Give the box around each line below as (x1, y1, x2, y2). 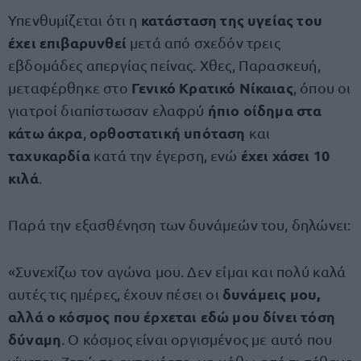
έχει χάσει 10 (240, 146, 330, 164)
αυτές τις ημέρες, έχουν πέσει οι (8, 285, 219, 302)
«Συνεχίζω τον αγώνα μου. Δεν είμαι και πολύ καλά (8, 263, 346, 280)
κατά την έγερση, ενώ (93, 147, 241, 164)
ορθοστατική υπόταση (89, 123, 246, 142)
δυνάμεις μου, (218, 284, 321, 303)
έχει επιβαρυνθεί (8, 33, 127, 52)
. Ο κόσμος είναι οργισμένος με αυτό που (61, 330, 333, 347)
